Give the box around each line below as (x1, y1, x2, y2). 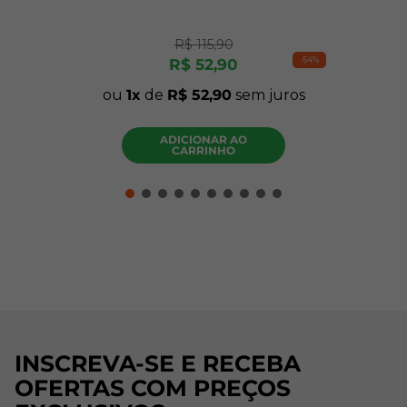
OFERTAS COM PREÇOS (15, 374, 291, 402)
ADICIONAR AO (160, 132, 247, 146)
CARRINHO (172, 143, 235, 157)
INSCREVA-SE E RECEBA (15, 350, 301, 378)
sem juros (231, 86, 305, 104)
